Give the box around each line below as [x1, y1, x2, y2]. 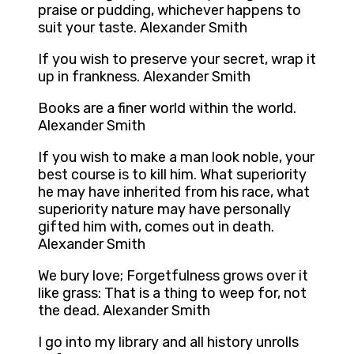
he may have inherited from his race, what [38, 183, 310, 201]
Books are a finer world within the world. [38, 100, 296, 118]
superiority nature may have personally [38, 201, 291, 219]
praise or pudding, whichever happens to [38, 2, 301, 20]
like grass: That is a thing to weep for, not [38, 284, 307, 303]
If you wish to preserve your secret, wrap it [38, 51, 316, 69]
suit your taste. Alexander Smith [38, 19, 247, 37]
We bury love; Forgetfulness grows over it [38, 267, 308, 285]
